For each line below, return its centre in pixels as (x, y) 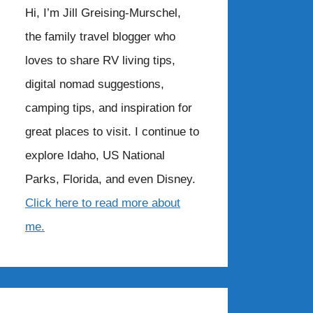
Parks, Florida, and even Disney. (112, 180)
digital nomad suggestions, (95, 85)
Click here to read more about (103, 203)
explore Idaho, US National (95, 156)
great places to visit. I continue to (112, 132)
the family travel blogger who (100, 37)
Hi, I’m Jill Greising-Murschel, (103, 13)
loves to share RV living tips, (100, 61)
